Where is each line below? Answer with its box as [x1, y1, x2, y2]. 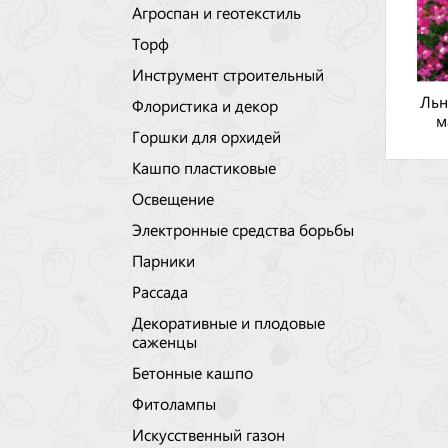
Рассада [132, 286, 188, 296]
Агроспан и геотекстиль [132, 7, 301, 17]
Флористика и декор [132, 100, 278, 110]
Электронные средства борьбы [132, 224, 354, 234]
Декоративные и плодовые [132, 317, 325, 327]
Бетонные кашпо [132, 367, 253, 377]
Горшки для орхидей [132, 131, 281, 141]
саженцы [132, 336, 197, 346]
